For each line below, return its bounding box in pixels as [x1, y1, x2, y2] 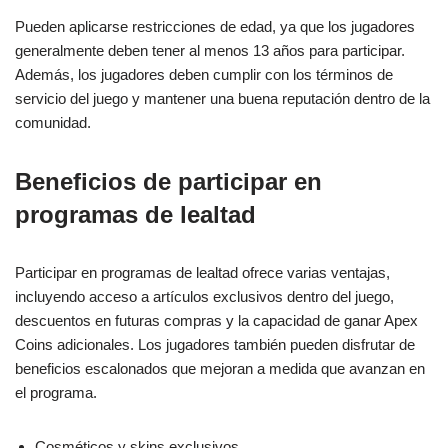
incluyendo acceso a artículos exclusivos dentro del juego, [15, 288, 394, 306]
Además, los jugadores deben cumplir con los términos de [15, 66, 393, 84]
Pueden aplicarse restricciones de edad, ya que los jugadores [15, 18, 415, 36]
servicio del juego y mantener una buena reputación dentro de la [15, 90, 430, 108]
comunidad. [15, 114, 91, 132]
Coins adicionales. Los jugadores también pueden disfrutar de [15, 336, 415, 354]
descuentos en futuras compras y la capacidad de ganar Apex [15, 312, 418, 330]
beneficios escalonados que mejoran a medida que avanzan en [15, 360, 425, 378]
